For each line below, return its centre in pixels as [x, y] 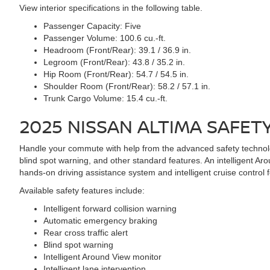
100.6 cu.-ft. [143, 38]
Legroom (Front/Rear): [88, 62]
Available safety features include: [82, 190]
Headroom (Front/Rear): [91, 50]
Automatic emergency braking [100, 221]
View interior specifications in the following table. [111, 8]
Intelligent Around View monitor [102, 257]
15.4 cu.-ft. [147, 98]
